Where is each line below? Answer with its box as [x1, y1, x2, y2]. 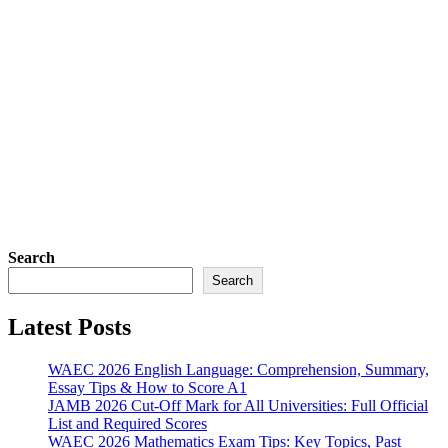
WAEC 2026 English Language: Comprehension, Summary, [48, 361, 429, 379]
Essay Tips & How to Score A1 [48, 379, 247, 397]
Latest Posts [8, 314, 131, 341]
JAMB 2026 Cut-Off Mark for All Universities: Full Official [48, 397, 428, 415]
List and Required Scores [48, 415, 207, 433]
